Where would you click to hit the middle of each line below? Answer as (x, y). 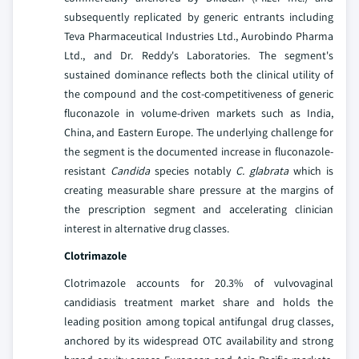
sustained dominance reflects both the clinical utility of (199, 74)
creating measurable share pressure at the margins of (199, 190)
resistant (87, 170)
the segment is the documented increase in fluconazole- (199, 151)
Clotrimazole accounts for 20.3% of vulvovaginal (199, 282)
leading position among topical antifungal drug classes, (199, 321)
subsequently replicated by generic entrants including (199, 16)
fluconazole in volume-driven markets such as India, (199, 113)
